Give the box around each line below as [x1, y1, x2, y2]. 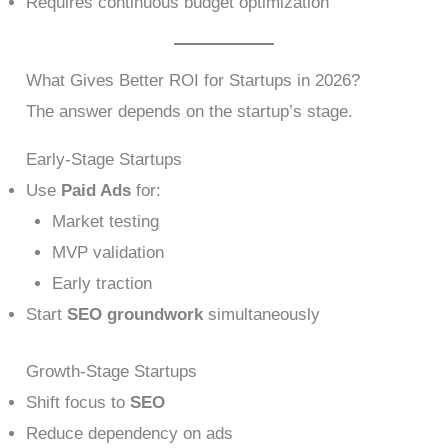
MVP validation [51, 243, 164, 263]
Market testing [51, 212, 159, 232]
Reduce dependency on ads [26, 423, 234, 443]
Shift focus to [26, 392, 131, 412]
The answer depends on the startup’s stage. [26, 102, 354, 122]
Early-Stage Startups [26, 150, 183, 170]
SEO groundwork [67, 305, 204, 325]
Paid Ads [61, 181, 132, 201]
